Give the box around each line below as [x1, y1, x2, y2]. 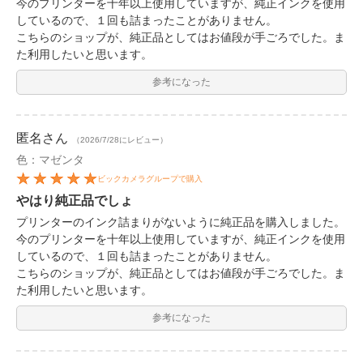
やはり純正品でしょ [16, 194, 133, 208]
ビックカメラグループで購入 [97, 174, 203, 184]
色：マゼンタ [16, 152, 84, 166]
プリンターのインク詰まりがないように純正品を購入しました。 [16, 216, 345, 229]
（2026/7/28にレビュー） [72, 135, 168, 144]
